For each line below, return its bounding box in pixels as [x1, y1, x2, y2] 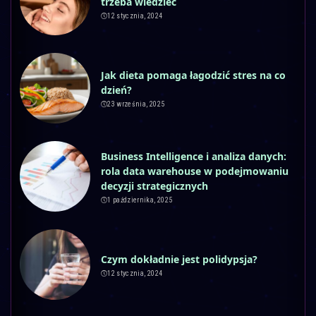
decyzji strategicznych [101, 178, 208, 193]
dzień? [101, 83, 132, 97]
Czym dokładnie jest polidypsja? [101, 252, 257, 266]
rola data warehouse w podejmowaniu [101, 164, 288, 178]
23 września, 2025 [107, 100, 165, 109]
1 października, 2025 [107, 195, 173, 204]
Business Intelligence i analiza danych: [101, 149, 286, 163]
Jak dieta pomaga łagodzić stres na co [101, 68, 286, 83]
